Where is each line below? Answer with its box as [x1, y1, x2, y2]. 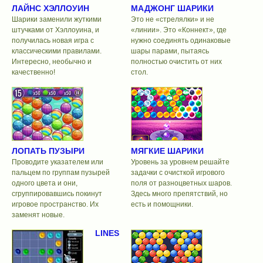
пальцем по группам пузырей [12, 168, 110, 177]
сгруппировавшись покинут [12, 190, 102, 198]
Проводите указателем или [12, 158, 103, 167]
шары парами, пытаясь [130, 46, 209, 55]
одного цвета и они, [12, 179, 77, 188]
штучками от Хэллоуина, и [12, 25, 99, 34]
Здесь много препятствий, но [130, 190, 228, 198]
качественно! [12, 68, 55, 76]
